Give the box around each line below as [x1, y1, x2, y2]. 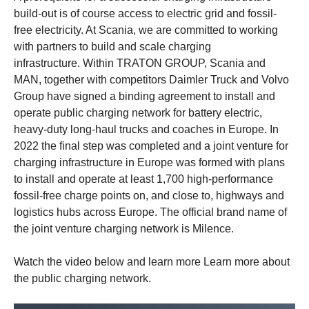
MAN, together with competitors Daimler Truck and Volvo [14, 73, 289, 86]
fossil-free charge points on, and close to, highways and [14, 189, 284, 201]
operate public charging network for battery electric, [14, 106, 262, 119]
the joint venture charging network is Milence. [14, 222, 234, 235]
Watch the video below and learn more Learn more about [14, 255, 290, 268]
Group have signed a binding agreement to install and [14, 90, 275, 102]
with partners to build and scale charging [14, 40, 211, 52]
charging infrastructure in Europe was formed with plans [14, 156, 285, 168]
